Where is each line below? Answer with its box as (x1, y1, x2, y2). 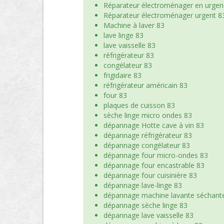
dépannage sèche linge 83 (103, 200, 187, 210)
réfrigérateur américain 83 (103, 80, 187, 90)
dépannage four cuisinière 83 (103, 170, 197, 180)
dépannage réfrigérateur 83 (103, 130, 192, 140)
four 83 (103, 90, 127, 100)
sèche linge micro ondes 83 (103, 110, 192, 120)
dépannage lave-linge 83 (103, 180, 182, 190)
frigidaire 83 (103, 70, 141, 80)
